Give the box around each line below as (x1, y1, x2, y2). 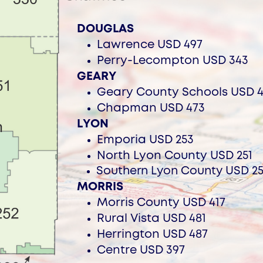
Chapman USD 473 (96, 103, 205, 113)
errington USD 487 (104, 229, 208, 240)
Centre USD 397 (96, 245, 185, 255)
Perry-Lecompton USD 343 (96, 55, 248, 66)
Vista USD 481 (127, 213, 206, 224)
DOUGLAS (77, 23, 134, 34)
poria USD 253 (114, 134, 194, 145)
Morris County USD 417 (96, 197, 225, 208)
